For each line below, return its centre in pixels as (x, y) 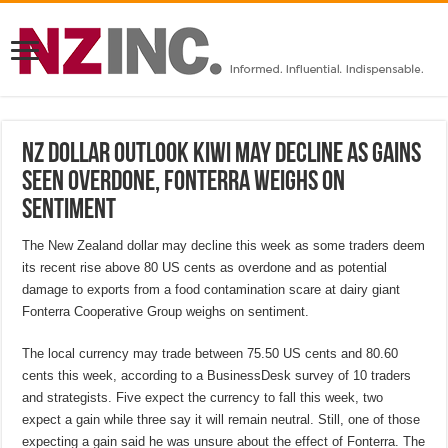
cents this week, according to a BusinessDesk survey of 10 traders (217, 375)
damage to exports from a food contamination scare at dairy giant (211, 289)
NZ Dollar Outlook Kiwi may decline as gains (222, 154)
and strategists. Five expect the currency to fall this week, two (203, 397)
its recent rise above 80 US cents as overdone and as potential (205, 267)
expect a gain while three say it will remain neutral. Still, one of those (221, 419)
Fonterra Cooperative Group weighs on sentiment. (166, 311)
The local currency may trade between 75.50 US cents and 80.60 (210, 353)
